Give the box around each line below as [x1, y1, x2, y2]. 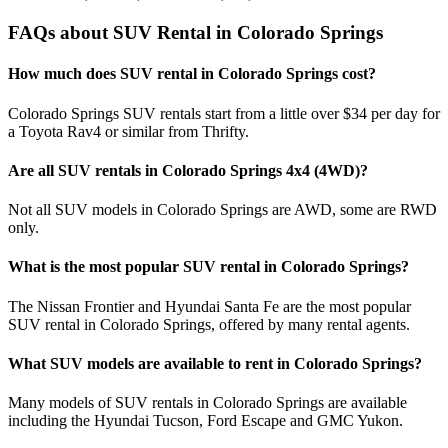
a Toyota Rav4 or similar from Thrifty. [8, 122, 249, 140]
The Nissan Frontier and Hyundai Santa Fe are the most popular [8, 297, 411, 315]
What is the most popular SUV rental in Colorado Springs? [8, 258, 409, 276]
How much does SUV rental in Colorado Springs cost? [8, 65, 376, 83]
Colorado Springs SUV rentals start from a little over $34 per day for [8, 104, 440, 122]
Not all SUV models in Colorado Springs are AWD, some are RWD [8, 201, 437, 219]
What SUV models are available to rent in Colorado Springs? [8, 354, 422, 372]
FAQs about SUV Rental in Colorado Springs [8, 22, 383, 44]
